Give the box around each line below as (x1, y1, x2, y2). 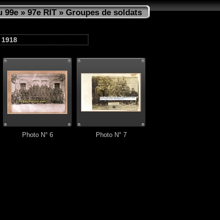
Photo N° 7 (95, 132, 127, 138)
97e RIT (27, 8, 56, 17)
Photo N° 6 (22, 132, 53, 138)
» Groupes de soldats (56, 8, 142, 17)
